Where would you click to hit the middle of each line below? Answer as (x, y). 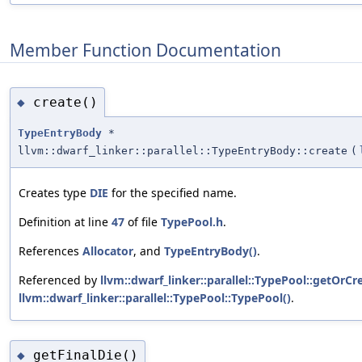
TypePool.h (192, 222)
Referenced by (59, 280)
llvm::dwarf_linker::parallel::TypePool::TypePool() (155, 298)
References (51, 251)
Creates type (54, 193)
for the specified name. (173, 193)
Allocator (108, 251)
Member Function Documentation (145, 51)
